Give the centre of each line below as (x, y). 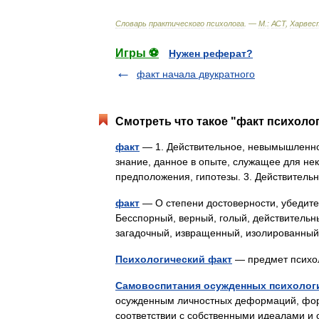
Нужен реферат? (211, 53)
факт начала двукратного (196, 74)
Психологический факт (174, 259)
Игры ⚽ (137, 53)
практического (177, 23)
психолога (225, 23)
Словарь (131, 23)
